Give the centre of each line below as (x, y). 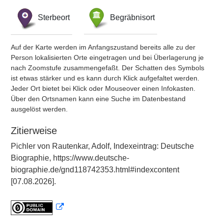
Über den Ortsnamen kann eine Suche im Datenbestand (98, 99)
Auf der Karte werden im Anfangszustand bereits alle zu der (103, 47)
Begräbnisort (132, 17)
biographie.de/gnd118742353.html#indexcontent (95, 170)
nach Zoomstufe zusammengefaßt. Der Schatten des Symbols (108, 68)
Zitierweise (34, 131)
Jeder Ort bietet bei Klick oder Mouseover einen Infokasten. (103, 88)
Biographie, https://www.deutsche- (70, 158)
